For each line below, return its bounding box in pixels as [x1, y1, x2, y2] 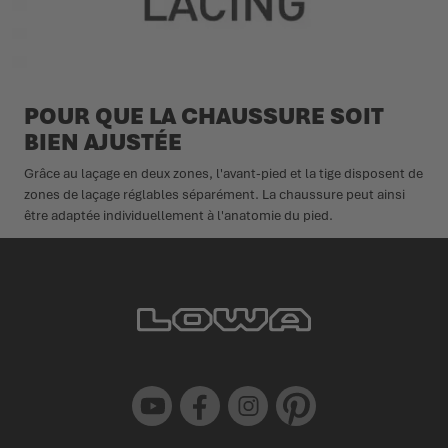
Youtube [131, 385, 167, 398]
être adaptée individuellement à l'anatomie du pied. [24, 206, 333, 224]
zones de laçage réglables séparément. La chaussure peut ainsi [24, 185, 405, 203]
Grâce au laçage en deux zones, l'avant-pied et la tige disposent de [24, 164, 423, 182]
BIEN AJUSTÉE [24, 126, 182, 157]
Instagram [227, 385, 271, 398]
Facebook [179, 385, 222, 398]
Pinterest [275, 385, 313, 398]
